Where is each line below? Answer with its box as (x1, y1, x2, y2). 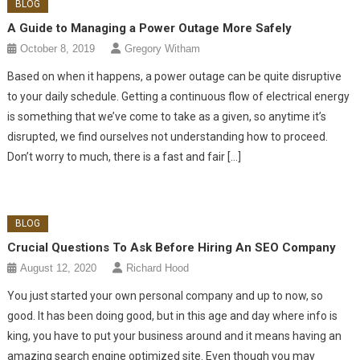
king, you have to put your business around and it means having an (7, 329, 342, 342)
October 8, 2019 (20, 42, 96, 55)
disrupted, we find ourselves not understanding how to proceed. (7, 129, 329, 143)
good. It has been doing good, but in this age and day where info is (7, 309, 338, 322)
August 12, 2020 (20, 261, 97, 274)
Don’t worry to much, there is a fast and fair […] (7, 149, 242, 163)
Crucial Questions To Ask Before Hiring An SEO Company (7, 239, 337, 255)
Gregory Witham (125, 42, 201, 55)
